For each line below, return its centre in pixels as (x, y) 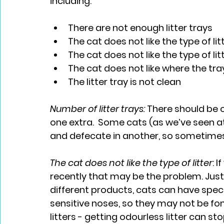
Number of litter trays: (98, 109)
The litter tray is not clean (124, 82)
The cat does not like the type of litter (131, 163)
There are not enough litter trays (140, 28)
